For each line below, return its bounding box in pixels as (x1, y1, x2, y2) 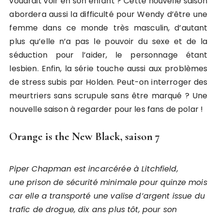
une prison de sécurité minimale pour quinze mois (9, 177, 207, 188)
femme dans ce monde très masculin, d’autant (9, 22, 208, 33)
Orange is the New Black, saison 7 (9, 130, 160, 143)
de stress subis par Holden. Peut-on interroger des (9, 77, 208, 88)
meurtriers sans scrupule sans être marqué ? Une (9, 90, 208, 101)
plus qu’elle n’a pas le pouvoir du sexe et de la (9, 36, 208, 47)
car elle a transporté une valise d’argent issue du (9, 190, 205, 201)
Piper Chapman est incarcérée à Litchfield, (9, 163, 178, 174)
